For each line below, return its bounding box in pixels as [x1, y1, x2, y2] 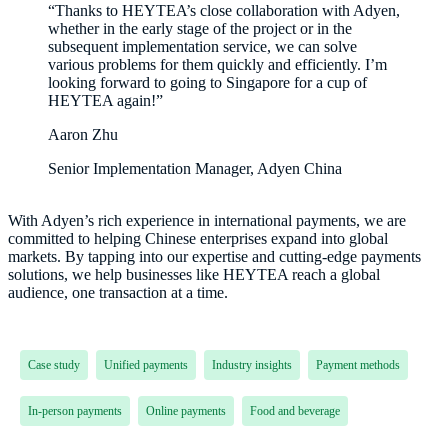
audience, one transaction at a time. [8, 284, 228, 302]
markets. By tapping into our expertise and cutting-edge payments [8, 248, 421, 266]
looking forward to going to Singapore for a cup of [48, 74, 367, 92]
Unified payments [104, 358, 188, 373]
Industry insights [212, 358, 292, 373]
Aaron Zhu [48, 126, 118, 144]
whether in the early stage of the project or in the [48, 20, 352, 38]
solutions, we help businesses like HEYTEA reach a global [8, 266, 380, 284]
